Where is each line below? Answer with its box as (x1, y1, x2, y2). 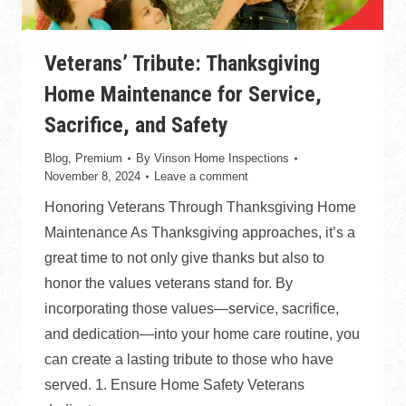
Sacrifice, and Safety (44, 111, 228, 138)
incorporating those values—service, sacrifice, (44, 300, 339, 316)
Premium (75, 150, 122, 165)
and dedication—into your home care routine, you (44, 325, 360, 342)
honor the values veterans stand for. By (44, 275, 293, 291)
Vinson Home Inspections (154, 150, 289, 165)
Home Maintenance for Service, (44, 81, 322, 107)
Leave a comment (154, 169, 248, 183)
